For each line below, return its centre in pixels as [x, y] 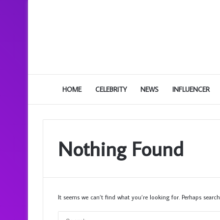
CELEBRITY [111, 89]
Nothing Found [121, 149]
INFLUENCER [191, 89]
